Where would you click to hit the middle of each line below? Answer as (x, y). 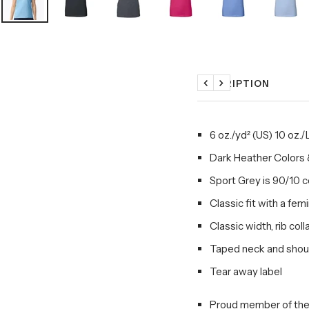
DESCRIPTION (233, 83)
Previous (225, 90)
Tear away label (246, 271)
